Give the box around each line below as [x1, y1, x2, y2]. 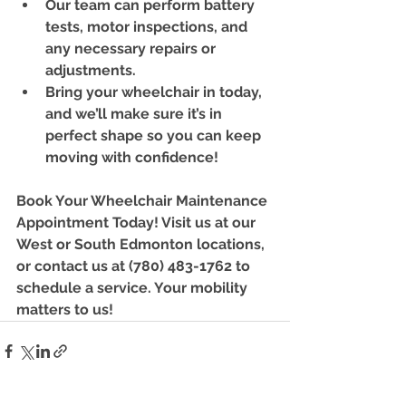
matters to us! [16, 300, 113, 318]
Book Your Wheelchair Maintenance [16, 191, 271, 209]
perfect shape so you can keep [45, 126, 265, 144]
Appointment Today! [16, 213, 159, 231]
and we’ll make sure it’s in [45, 104, 226, 122]
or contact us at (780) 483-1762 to [16, 256, 254, 275]
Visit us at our [159, 213, 259, 231]
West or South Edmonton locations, [16, 235, 268, 253]
